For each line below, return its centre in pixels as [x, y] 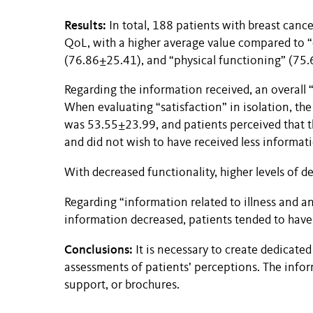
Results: [85, 25]
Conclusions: [99, 250]
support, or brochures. [122, 286]
